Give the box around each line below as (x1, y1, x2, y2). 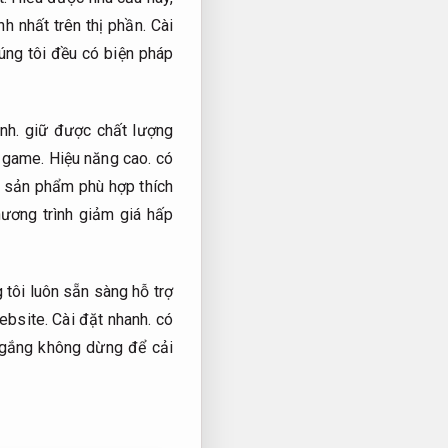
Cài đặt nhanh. (52, 309, 152, 329)
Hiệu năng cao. (48, 148, 152, 168)
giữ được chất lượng (19, 120, 173, 140)
